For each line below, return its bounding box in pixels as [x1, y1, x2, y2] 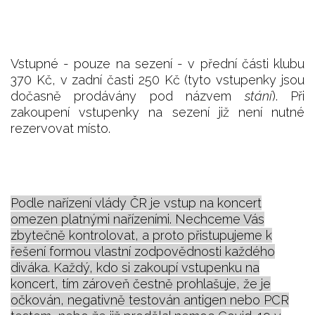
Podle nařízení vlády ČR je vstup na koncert [11, 195, 262, 210]
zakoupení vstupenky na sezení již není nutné [11, 104, 304, 120]
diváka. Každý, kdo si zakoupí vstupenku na [11, 259, 259, 275]
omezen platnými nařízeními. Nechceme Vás [11, 211, 264, 226]
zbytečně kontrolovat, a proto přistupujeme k [11, 227, 272, 243]
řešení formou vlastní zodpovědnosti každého [11, 243, 275, 259]
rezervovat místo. [11, 120, 110, 136]
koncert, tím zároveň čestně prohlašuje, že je [11, 276, 271, 291]
